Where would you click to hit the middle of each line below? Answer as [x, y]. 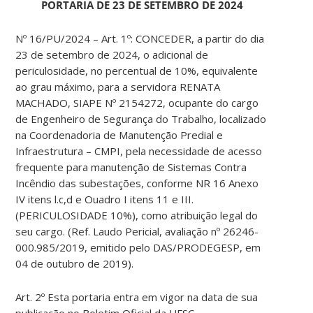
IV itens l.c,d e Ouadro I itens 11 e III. [105, 199]
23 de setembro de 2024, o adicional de [112, 55]
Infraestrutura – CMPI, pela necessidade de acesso [139, 151]
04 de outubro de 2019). [75, 264]
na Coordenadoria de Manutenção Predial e [119, 135]
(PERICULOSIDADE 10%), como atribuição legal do [137, 216]
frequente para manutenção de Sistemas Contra [131, 167]
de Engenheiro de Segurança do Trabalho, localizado [141, 119]
